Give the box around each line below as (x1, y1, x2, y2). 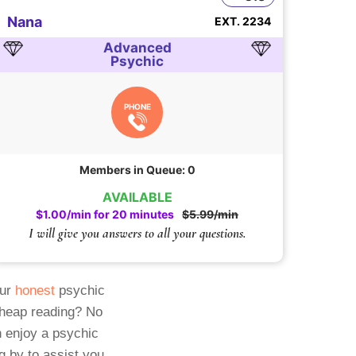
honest (14, 283, 55, 299)
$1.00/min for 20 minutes (36, 207, 175, 222)
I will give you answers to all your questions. (28, 225, 246, 242)
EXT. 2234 (214, 14, 271, 29)
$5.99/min (182, 207, 239, 222)
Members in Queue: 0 (79, 163, 195, 177)
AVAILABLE (102, 189, 172, 206)
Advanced (103, 40, 172, 56)
